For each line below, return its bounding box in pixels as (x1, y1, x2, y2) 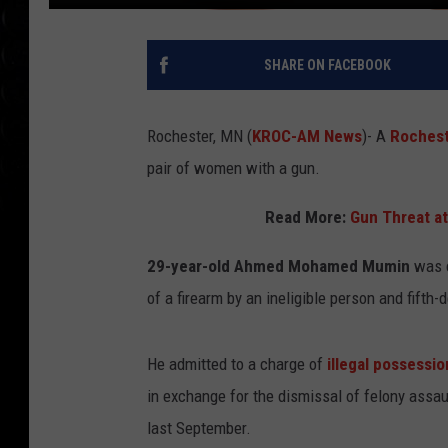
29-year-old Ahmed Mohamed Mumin (147, 255, 410, 276)
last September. (147, 417, 255, 438)
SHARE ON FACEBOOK (263, 56, 391, 73)
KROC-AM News (252, 125, 362, 146)
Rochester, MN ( (147, 125, 252, 146)
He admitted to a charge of (147, 353, 327, 374)
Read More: (264, 206, 350, 227)
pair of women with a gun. (147, 157, 324, 178)
